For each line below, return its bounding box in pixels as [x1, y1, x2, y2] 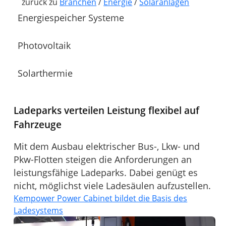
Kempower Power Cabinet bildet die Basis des [14, 193, 188, 204]
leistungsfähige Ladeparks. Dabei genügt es [14, 166, 198, 179]
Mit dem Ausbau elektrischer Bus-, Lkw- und [14, 140, 200, 153]
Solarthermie [18, 67, 73, 79]
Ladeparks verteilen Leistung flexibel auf [14, 103, 200, 118]
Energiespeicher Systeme [18, 11, 125, 24]
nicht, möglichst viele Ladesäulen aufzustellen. [14, 180, 211, 192]
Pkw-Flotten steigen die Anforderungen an [14, 153, 192, 166]
